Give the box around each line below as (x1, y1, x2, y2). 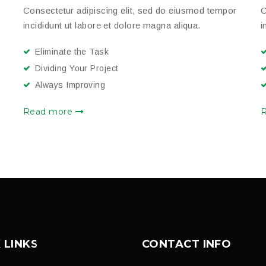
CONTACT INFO (142, 237, 232, 251)
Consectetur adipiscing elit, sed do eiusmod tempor (23, 5, 237, 15)
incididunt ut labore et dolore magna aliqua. (23, 20, 201, 30)
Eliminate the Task (35, 46, 109, 56)
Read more (23, 106, 75, 117)
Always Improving (35, 80, 106, 90)
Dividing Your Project (35, 63, 119, 73)
